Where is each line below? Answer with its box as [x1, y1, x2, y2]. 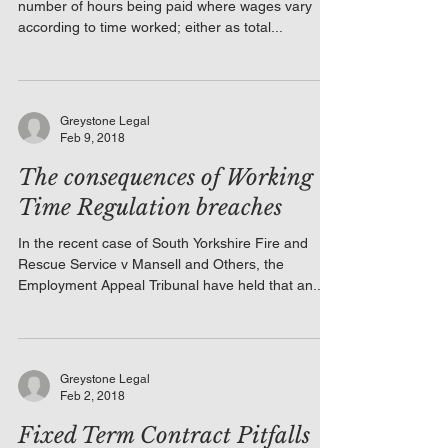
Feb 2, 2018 [60, 388, 125, 403]
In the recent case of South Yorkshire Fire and [18, 235, 308, 251]
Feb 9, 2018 [60, 130, 125, 145]
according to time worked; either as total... [18, 19, 283, 35]
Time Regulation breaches [18, 194, 282, 221]
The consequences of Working [18, 164, 313, 191]
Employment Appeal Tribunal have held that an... [18, 277, 325, 293]
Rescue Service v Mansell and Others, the [18, 256, 284, 272]
